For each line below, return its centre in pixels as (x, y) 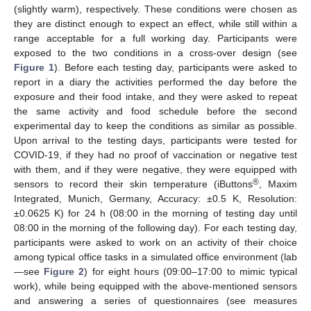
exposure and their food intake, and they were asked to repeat (155, 96)
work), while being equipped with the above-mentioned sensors (155, 286)
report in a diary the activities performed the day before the (155, 82)
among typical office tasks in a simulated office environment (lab (155, 257)
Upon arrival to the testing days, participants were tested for (155, 140)
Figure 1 (34, 67)
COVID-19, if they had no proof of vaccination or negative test (155, 154)
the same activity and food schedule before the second (155, 111)
